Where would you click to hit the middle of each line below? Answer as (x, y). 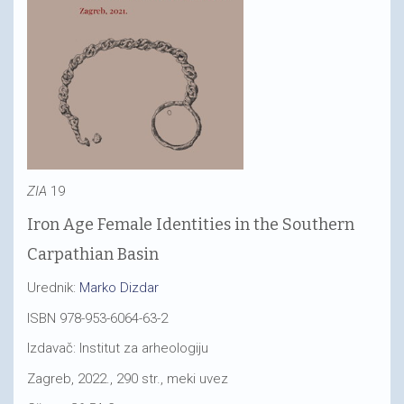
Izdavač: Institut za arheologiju (118, 348)
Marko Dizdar (119, 288)
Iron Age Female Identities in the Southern (191, 224)
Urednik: (53, 288)
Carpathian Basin (93, 254)
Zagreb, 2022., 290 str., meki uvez (128, 378)
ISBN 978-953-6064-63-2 (97, 318)
